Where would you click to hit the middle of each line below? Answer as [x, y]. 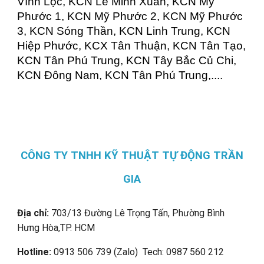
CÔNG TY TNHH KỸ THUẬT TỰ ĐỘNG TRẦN [132, 156]
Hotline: [34, 252]
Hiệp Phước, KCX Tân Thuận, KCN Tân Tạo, [132, 45]
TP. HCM [79, 228]
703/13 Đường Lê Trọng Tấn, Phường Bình [137, 213]
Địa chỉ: [33, 213]
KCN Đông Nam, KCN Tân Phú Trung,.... [120, 75]
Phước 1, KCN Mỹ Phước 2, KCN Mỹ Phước [130, 16]
